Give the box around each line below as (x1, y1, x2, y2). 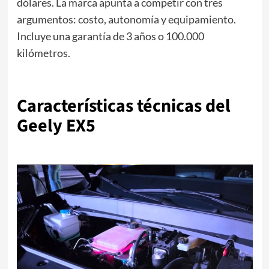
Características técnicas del (16, 92, 231, 119)
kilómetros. (16, 46, 70, 59)
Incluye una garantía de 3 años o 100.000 (16, 29, 204, 43)
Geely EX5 (16, 112, 95, 139)
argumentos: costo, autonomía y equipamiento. (16, 12, 236, 26)
